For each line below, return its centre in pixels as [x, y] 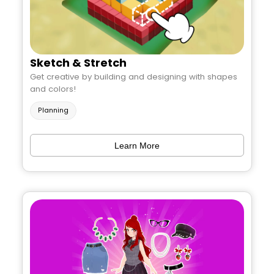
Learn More [137, 145]
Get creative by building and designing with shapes [134, 76]
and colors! [53, 89]
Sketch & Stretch [78, 62]
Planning [53, 111]
